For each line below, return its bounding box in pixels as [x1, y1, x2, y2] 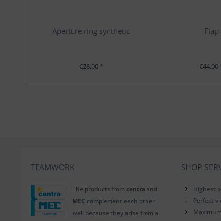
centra [126, 185, 145, 193]
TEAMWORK [31, 162, 74, 173]
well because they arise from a [73, 209, 158, 217]
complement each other [85, 197, 155, 205]
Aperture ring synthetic [52, 26, 130, 36]
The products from [73, 185, 126, 193]
